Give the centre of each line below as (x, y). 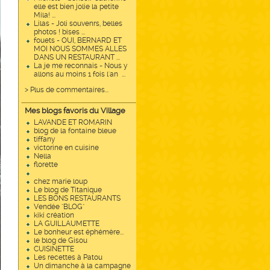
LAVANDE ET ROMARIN (73, 122)
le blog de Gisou (61, 240)
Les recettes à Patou (68, 257)
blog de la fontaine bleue (75, 131)
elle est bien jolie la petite (76, 7)
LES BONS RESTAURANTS (77, 198)
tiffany (45, 139)
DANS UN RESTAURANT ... (77, 57)
